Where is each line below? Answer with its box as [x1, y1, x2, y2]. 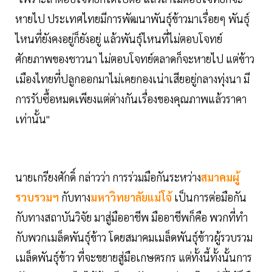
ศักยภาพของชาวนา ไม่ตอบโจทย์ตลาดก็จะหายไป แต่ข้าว [15, 51, 254, 66]
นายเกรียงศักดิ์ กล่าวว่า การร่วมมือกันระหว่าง [15, 169, 201, 184]
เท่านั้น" [15, 111, 50, 126]
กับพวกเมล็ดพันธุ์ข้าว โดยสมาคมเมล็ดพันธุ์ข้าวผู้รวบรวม [15, 229, 253, 244]
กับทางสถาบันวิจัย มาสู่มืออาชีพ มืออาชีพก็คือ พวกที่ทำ [15, 209, 248, 224]
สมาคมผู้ [201, 169, 239, 184]
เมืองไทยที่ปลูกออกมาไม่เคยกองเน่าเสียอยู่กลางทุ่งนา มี [15, 71, 250, 86]
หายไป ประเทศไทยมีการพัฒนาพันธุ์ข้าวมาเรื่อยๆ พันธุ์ [15, 11, 250, 25]
